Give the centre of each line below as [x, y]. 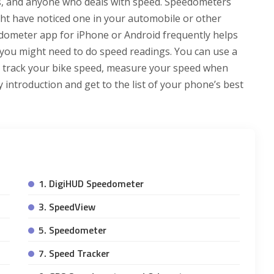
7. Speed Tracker [74, 253]
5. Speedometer [72, 230]
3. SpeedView [67, 206]
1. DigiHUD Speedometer [91, 183]
